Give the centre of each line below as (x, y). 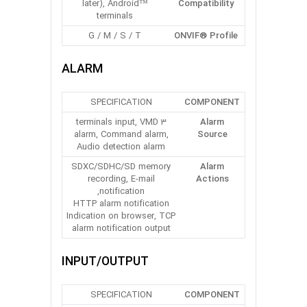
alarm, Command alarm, (121, 134)
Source (212, 134)
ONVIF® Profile (206, 36)
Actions (212, 179)
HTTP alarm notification (121, 204)
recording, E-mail (121, 179)
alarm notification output (121, 228)
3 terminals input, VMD (117, 122)
